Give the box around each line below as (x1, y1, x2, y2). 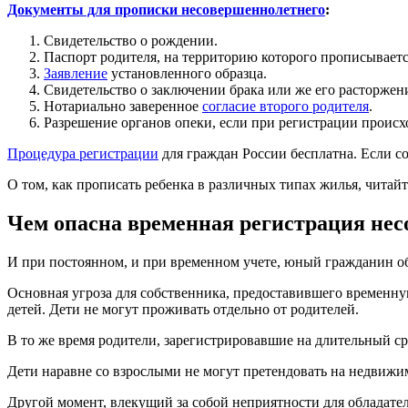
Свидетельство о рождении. (44, 33, 218, 49)
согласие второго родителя (202, 98, 369, 115)
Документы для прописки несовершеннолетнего (7, 2, 325, 18)
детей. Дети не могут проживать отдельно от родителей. (7, 301, 359, 317)
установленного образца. (107, 66, 267, 82)
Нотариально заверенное (44, 98, 202, 115)
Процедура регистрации (7, 146, 158, 162)
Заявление (44, 66, 107, 82)
